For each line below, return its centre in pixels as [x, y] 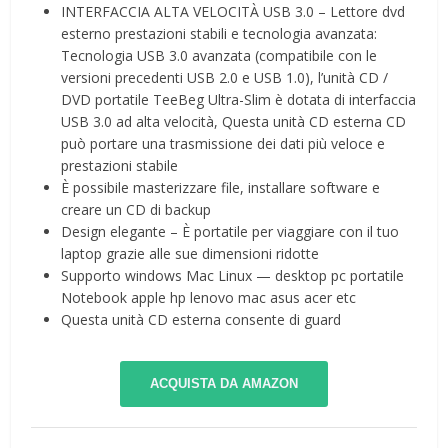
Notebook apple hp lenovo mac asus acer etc [209, 298]
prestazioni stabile [120, 166]
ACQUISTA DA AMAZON [224, 384]
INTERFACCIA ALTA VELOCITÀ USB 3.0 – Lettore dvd [233, 12]
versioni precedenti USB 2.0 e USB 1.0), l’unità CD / [225, 78]
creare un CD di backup [136, 210]
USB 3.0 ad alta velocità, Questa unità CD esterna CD [234, 122]
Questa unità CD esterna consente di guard [201, 320]
